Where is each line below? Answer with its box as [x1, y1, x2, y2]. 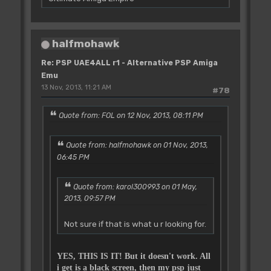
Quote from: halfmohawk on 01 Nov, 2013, [65, 141, 208, 150]
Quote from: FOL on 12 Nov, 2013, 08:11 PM [58, 111, 203, 120]
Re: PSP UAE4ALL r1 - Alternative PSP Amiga [41, 59, 218, 68]
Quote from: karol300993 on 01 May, [73, 182, 197, 191]
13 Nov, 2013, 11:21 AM [41, 83, 111, 92]
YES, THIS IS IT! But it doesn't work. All [56, 251, 211, 261]
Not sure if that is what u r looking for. [64, 218, 206, 229]
